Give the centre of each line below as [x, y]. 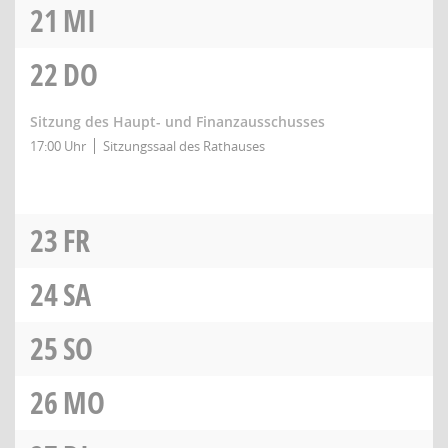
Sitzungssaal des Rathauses [184, 146]
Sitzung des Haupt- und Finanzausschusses [177, 121]
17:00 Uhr [58, 146]
